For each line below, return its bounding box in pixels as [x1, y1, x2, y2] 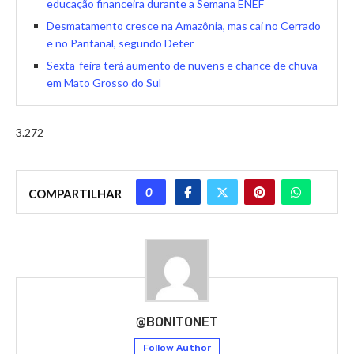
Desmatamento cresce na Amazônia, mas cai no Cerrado [47, 19, 321, 33]
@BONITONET [136, 314, 218, 330]
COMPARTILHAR [28, 186, 122, 201]
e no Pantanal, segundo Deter [47, 36, 194, 51]
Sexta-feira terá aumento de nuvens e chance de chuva [47, 58, 318, 73]
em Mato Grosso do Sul [47, 76, 161, 90]
